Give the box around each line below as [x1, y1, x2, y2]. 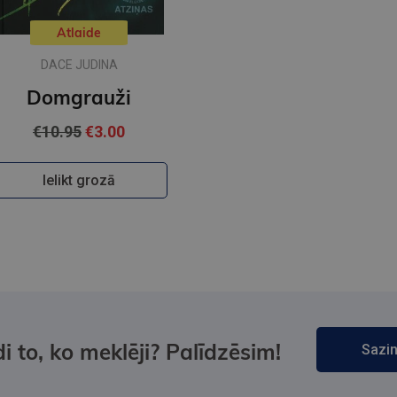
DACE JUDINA [40, 58, 118, 73]
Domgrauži [27, 85, 131, 111]
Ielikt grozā [43, 172, 115, 190]
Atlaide [57, 25, 101, 42]
